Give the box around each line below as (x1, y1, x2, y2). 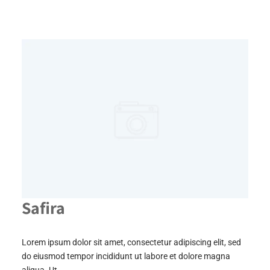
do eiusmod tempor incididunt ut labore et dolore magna (21, 251, 230, 262)
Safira (21, 196, 65, 219)
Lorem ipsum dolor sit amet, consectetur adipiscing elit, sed (21, 237, 241, 248)
